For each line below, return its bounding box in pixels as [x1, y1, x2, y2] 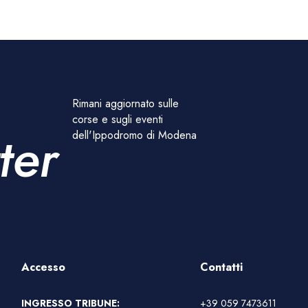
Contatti [199, 259, 243, 276]
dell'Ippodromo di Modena [72, 126, 197, 143]
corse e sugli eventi [72, 111, 164, 127]
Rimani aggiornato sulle [72, 95, 179, 111]
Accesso [21, 259, 66, 276]
